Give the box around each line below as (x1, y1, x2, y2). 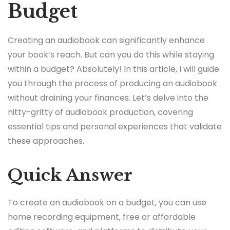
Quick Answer (8, 165, 132, 186)
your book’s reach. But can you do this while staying (8, 49, 214, 61)
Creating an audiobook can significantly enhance (8, 34, 205, 47)
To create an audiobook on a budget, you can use (8, 197, 206, 209)
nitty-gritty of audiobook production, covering (8, 106, 193, 119)
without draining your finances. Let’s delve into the (8, 92, 208, 104)
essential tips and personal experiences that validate (8, 121, 222, 133)
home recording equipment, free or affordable (8, 211, 196, 223)
